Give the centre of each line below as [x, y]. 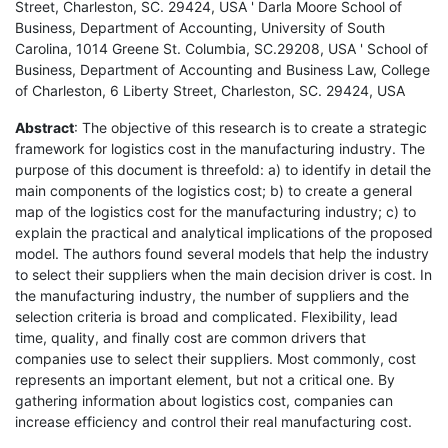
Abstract [44, 127]
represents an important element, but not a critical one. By [205, 379]
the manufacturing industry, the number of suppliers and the [212, 295]
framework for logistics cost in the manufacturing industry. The [220, 148]
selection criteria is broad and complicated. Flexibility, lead [206, 316]
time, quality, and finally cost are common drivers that [190, 337]
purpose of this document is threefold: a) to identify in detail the [223, 169]
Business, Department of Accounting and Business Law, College [222, 69]
